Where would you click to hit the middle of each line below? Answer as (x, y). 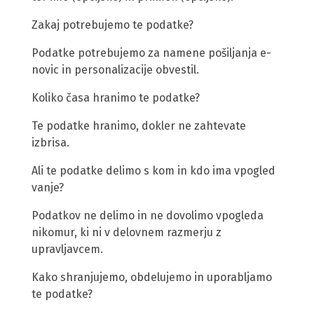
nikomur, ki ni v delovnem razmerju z (127, 233)
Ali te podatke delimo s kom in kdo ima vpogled (153, 171)
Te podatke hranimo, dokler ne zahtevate (139, 126)
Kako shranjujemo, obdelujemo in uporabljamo (152, 278)
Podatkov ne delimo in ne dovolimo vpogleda (148, 216)
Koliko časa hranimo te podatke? (116, 98)
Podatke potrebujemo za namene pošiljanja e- (151, 53)
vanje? (48, 188)
